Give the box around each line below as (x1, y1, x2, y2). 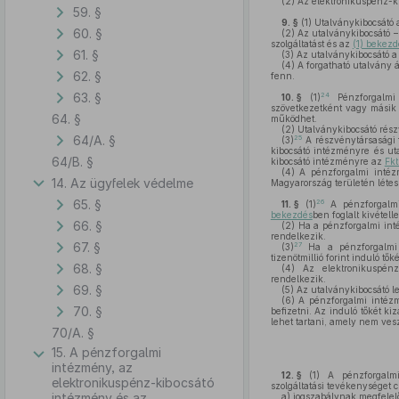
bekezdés (270, 209, 313, 220)
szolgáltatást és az (270, 38, 353, 49)
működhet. (270, 113, 317, 124)
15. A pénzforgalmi (52, 345, 161, 360)
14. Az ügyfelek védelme (52, 175, 193, 191)
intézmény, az (52, 360, 133, 375)
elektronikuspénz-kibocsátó (52, 375, 215, 390)
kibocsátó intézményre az (270, 156, 385, 167)
